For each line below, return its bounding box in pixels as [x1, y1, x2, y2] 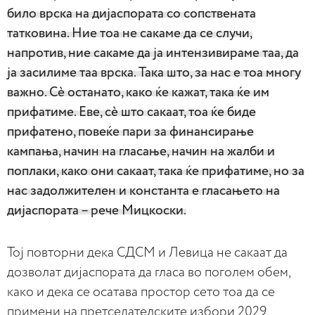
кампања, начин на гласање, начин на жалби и [7, 144, 275, 158]
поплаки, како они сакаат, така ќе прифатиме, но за [7, 164, 304, 178]
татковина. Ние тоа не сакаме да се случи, [7, 26, 252, 40]
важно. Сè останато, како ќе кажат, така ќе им [7, 85, 269, 99]
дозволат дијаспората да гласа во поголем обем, [7, 265, 290, 279]
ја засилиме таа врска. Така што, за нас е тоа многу [7, 65, 301, 79]
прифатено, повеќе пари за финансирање [7, 124, 254, 139]
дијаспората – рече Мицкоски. [7, 203, 186, 217]
